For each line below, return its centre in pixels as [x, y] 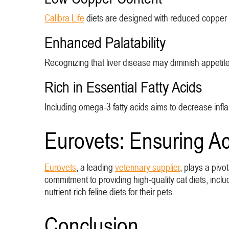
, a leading [96, 167]
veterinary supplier [147, 167]
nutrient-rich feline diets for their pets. [109, 192]
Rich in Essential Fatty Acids [123, 87]
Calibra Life [64, 18]
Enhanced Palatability [105, 42]
